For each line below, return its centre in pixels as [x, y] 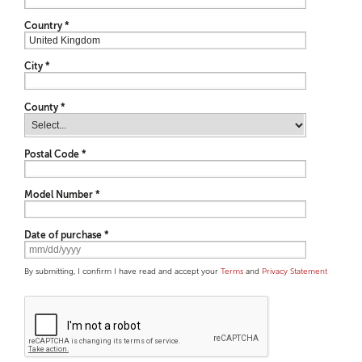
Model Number [60, 194]
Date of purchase [64, 236]
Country [44, 26]
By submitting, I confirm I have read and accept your [122, 271]
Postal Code [53, 154]
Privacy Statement [295, 271]
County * [45, 107]
